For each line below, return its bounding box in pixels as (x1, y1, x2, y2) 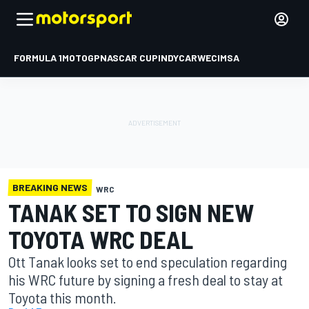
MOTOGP (62, 52, 100, 63)
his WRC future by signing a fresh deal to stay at (8, 270, 283, 288)
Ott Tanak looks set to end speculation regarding (8, 252, 287, 270)
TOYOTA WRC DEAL (8, 224, 193, 254)
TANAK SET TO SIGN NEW (8, 197, 254, 227)
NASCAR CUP (100, 52, 158, 63)
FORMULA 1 (14, 52, 62, 63)
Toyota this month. (8, 288, 117, 306)
